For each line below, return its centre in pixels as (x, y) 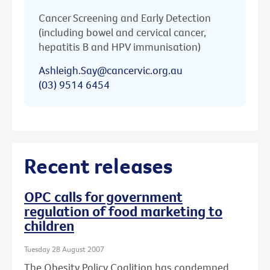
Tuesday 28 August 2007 (64, 249)
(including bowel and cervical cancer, (122, 32)
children (49, 226)
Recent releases (98, 165)
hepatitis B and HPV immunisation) (120, 46)
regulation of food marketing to (123, 211)
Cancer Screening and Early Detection (125, 17)
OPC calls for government (103, 197)
